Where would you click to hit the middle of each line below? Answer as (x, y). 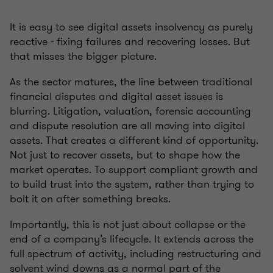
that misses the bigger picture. (83, 56)
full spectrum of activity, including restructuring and (136, 254)
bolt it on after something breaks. (90, 199)
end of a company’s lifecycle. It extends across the (132, 239)
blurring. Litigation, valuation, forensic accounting (130, 111)
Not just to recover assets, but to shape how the (125, 155)
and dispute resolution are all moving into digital (127, 126)
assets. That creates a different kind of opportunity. (134, 140)
